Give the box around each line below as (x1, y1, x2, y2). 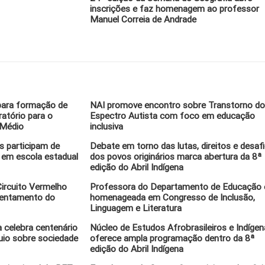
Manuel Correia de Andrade (90, 14, 197, 25)
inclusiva (90, 121, 124, 132)
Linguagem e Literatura (90, 203, 182, 214)
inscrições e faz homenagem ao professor (90, 4, 260, 14)
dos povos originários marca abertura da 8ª (90, 151, 262, 162)
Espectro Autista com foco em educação (90, 111, 256, 121)
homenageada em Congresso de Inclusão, (90, 192, 256, 203)
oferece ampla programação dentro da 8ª (90, 233, 255, 244)
